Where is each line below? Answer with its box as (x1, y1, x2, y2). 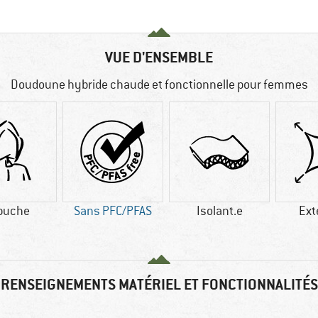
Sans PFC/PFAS (74, 203, 152, 219)
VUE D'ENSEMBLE (105, 48, 213, 67)
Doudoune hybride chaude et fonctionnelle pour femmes (10, 77, 308, 93)
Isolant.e (196, 203, 243, 219)
